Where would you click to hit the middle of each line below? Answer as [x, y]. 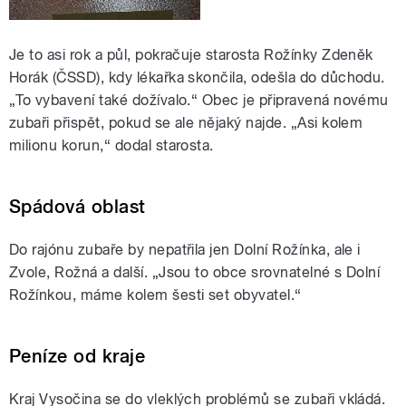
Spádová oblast [77, 207]
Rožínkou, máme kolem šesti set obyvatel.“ [155, 295]
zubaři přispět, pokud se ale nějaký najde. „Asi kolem [186, 123]
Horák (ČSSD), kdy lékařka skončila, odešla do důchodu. [197, 78]
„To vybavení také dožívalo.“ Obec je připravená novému [199, 101]
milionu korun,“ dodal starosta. [111, 146]
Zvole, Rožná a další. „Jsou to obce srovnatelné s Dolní [195, 273]
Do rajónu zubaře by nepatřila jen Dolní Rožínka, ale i [185, 250]
